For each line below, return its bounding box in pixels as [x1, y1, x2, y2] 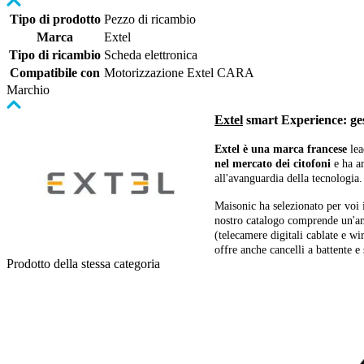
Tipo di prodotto [9, 12, 101, 27]
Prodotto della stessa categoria [6, 257, 160, 271]
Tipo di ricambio [9, 48, 101, 63]
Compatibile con [10, 66, 100, 80]
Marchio [6, 83, 50, 97]
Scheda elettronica [104, 48, 197, 63]
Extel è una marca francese [214, 143, 347, 156]
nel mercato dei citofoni [214, 158, 331, 171]
